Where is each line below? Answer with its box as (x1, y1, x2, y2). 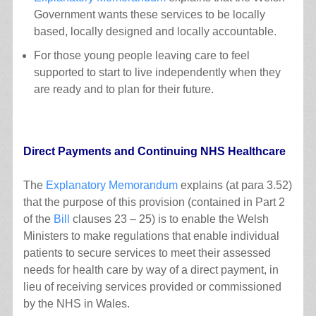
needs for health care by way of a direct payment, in (23, 263, 279, 276)
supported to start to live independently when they (33, 66, 281, 78)
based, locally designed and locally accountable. (33, 25, 276, 37)
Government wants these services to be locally (33, 8, 265, 20)
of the (23, 212, 54, 225)
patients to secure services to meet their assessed (23, 246, 271, 259)
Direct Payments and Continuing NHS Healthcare (23, 145, 286, 157)
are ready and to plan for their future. (33, 83, 214, 95)
